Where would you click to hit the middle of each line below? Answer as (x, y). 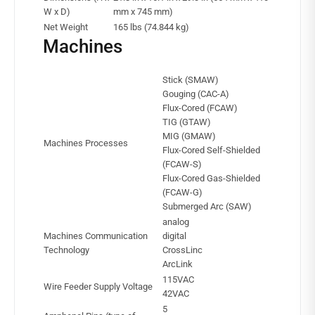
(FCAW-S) (182, 165)
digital (174, 236)
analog (176, 222)
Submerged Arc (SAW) (207, 207)
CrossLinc (182, 250)
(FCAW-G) (182, 193)
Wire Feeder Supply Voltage (98, 287)
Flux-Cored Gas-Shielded (211, 179)
